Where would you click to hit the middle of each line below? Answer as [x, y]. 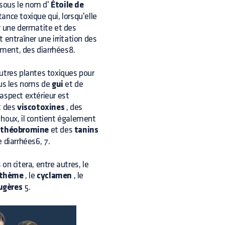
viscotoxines [41, 108]
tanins [86, 130]
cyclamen [54, 176]
